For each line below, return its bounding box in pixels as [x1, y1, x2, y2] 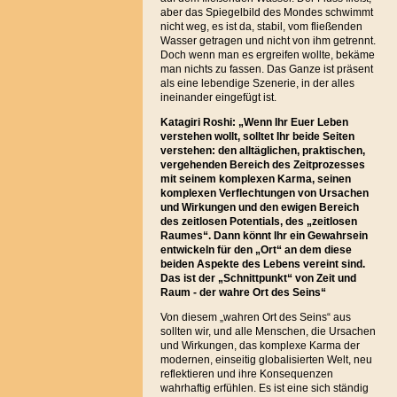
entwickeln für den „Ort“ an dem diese [160, 244, 352, 256]
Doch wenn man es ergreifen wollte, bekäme [160, 49, 375, 61]
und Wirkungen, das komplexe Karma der [160, 339, 360, 352]
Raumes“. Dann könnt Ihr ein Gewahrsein [160, 230, 368, 242]
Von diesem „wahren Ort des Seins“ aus [160, 311, 351, 323]
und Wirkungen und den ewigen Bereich [160, 201, 359, 214]
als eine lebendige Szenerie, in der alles [160, 77, 354, 90]
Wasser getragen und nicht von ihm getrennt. [160, 35, 376, 47]
